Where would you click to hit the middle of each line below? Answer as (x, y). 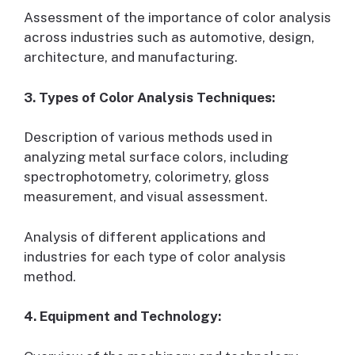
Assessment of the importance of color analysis (177, 18)
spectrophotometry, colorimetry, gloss (147, 177)
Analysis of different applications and (145, 237)
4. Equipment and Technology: (122, 317)
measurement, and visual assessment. (146, 197)
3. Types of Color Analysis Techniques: (149, 97)
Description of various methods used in (148, 137)
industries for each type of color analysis (155, 256)
